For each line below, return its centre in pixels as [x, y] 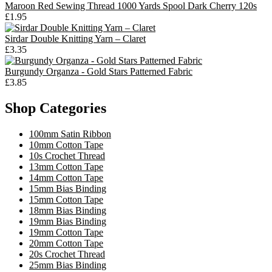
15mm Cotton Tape [66, 200]
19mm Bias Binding [68, 222]
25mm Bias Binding [68, 265]
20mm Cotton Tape [66, 243]
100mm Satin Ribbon [70, 134]
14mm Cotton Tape [66, 178]
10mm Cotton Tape [66, 145]
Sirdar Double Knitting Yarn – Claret [75, 39]
